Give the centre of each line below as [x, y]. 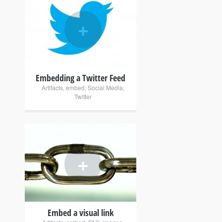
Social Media [105, 88]
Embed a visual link [81, 213]
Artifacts [52, 88]
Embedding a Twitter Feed [81, 78]
